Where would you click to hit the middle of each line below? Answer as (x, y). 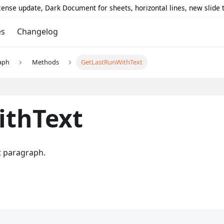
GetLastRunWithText (112, 62)
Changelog (37, 31)
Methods (45, 62)
